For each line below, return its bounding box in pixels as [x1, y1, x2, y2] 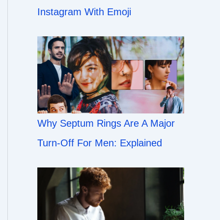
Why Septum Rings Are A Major [37, 117, 175, 129]
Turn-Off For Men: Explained [37, 137, 162, 148]
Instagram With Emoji [37, 6, 131, 18]
